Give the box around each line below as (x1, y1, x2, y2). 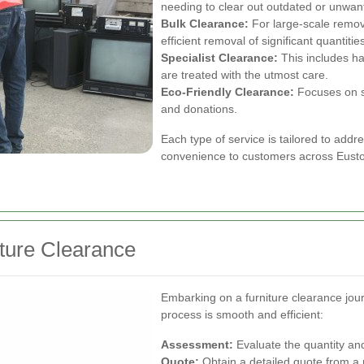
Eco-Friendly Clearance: (161, 85, 294, 98)
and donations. (161, 102, 237, 115)
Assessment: (161, 338, 233, 351)
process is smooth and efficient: (161, 308, 323, 321)
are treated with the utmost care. (161, 68, 328, 81)
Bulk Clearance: (161, 17, 249, 30)
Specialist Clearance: (161, 51, 278, 64)
